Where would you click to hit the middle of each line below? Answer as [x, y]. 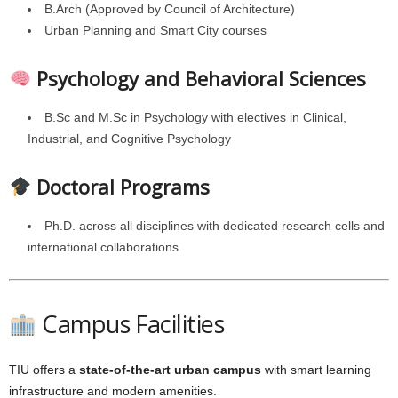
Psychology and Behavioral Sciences [202, 78]
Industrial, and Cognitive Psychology [129, 139]
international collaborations [103, 247]
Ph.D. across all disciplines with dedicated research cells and [215, 226]
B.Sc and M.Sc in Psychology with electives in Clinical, [195, 117]
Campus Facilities [130, 324]
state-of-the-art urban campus [170, 370]
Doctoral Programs [123, 187]
